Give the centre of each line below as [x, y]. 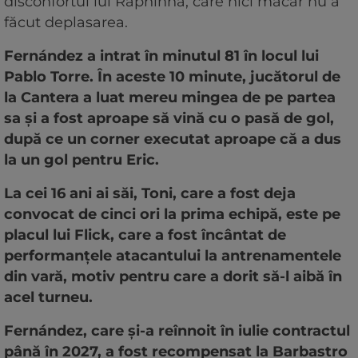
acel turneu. [48, 297]
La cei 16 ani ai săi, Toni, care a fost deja [150, 193]
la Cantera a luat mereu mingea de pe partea [170, 97]
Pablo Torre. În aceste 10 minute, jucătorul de [172, 76]
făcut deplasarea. [68, 22]
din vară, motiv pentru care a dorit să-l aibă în [173, 276]
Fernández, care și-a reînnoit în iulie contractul [177, 330]
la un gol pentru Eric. [82, 159]
